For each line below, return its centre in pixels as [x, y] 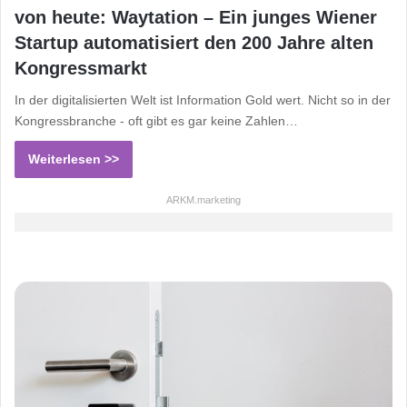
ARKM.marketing [203, 199]
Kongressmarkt [81, 68]
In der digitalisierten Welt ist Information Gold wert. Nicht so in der [203, 99]
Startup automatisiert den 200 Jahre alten [194, 42]
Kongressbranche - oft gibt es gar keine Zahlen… [156, 120]
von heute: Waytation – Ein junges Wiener [196, 17]
